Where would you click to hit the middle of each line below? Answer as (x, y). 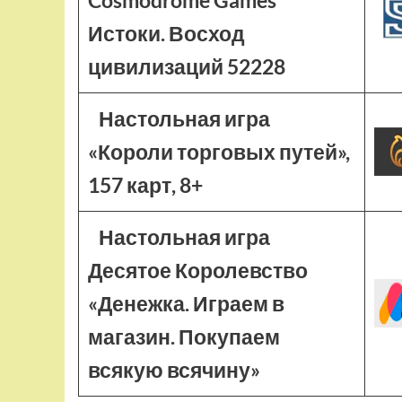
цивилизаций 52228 (187, 66)
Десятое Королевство (198, 270)
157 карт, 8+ (145, 185)
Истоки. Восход (166, 33)
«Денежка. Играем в (186, 303)
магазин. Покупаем (184, 336)
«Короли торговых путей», (219, 152)
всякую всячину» (174, 370)
